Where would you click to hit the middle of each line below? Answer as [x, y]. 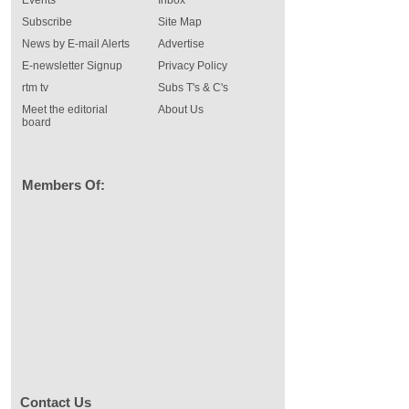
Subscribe [47, 22]
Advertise [181, 44]
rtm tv [35, 88]
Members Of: [63, 185]
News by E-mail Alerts [76, 44]
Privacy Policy [193, 66]
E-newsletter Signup [72, 66]
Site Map [180, 22]
